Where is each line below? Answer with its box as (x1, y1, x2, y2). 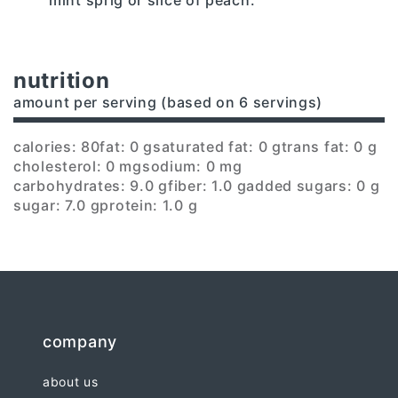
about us (43, 373, 99, 389)
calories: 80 (13, 137, 100, 155)
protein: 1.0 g (99, 195, 198, 214)
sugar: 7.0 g (13, 195, 100, 214)
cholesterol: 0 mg (13, 156, 142, 175)
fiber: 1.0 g (168, 176, 247, 195)
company (43, 332, 117, 351)
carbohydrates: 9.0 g (13, 176, 168, 195)
